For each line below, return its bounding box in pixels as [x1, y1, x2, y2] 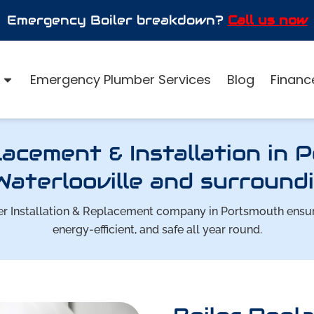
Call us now [227, 12, 308, 28]
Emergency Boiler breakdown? [6, 12, 228, 28]
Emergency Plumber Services [29, 70, 211, 88]
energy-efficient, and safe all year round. [52, 223, 262, 237]
